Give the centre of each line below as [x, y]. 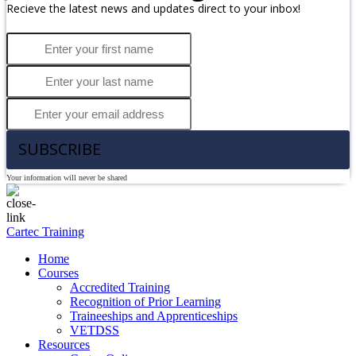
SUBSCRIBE [62, 149]
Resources [64, 345]
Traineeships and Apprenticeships [154, 316]
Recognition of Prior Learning [145, 302]
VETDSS [95, 331]
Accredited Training [120, 288]
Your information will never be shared [67, 178]
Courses [58, 273]
